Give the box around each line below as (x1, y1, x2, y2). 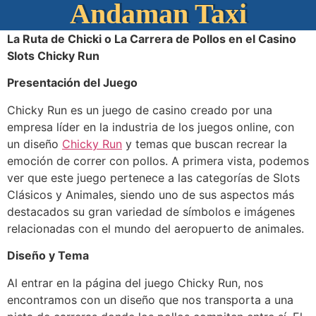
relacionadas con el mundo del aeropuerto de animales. (7, 221, 304, 236)
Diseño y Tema (7, 248, 89, 263)
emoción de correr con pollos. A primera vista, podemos (7, 153, 309, 168)
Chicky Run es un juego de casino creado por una (7, 102, 272, 117)
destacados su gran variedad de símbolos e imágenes (7, 204, 295, 219)
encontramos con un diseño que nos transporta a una (7, 292, 293, 307)
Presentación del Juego (7, 75, 138, 90)
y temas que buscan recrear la (122, 136, 287, 151)
